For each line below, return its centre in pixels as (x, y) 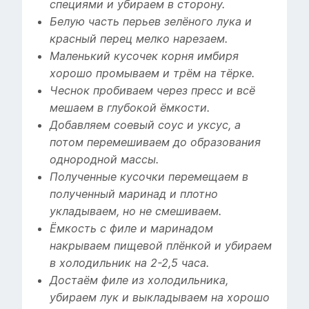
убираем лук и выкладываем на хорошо (160, 298)
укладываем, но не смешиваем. (136, 212)
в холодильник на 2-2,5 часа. (129, 263)
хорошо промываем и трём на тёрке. (152, 74)
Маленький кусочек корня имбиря (144, 57)
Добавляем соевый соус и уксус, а (145, 126)
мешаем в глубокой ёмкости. (130, 108)
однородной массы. (104, 160)
